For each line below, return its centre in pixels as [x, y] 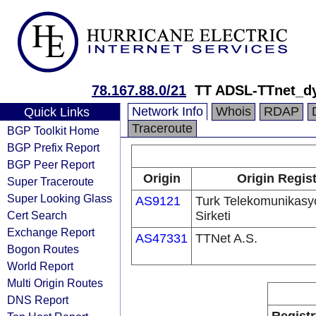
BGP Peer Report [51, 164]
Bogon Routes [43, 249]
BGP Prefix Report [53, 147]
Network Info [168, 111]
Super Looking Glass [60, 198]
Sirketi [213, 216]
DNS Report [38, 300]
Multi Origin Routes [55, 283]
